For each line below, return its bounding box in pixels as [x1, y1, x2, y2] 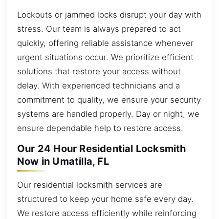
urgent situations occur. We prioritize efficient [17, 52, 194, 63]
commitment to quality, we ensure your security [17, 95, 201, 105]
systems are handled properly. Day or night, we [17, 109, 199, 119]
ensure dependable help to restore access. [17, 123, 183, 133]
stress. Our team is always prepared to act [17, 24, 181, 34]
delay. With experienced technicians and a [17, 81, 180, 91]
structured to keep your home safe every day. [17, 194, 194, 204]
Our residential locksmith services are [17, 180, 162, 190]
